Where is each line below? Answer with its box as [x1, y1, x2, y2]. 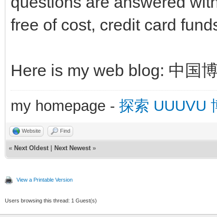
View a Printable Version [16, 176, 73, 183]
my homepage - [11, 97, 119, 114]
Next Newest [54, 144, 91, 152]
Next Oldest [14, 144, 48, 152]
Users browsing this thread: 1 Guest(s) [5, 197, 97, 203]
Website [22, 127, 41, 134]
